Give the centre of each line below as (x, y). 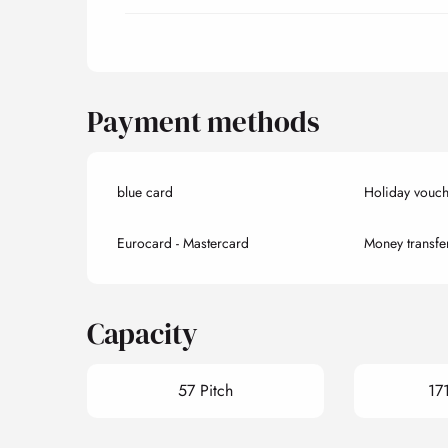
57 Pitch (205, 390)
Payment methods (204, 121)
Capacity (143, 333)
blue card (145, 191)
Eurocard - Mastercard (183, 242)
